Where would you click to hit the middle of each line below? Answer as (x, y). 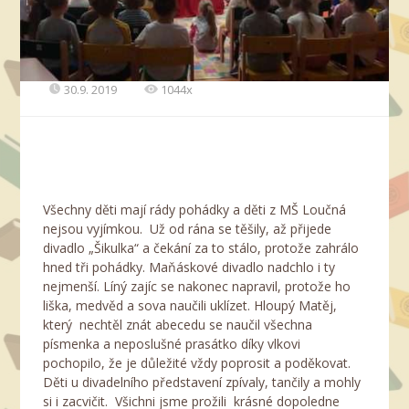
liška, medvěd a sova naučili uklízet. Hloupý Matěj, (190, 306)
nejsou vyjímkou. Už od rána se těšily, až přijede (188, 229)
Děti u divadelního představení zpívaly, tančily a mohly (202, 383)
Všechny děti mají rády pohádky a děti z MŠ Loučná (195, 210)
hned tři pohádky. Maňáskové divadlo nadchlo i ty (189, 267)
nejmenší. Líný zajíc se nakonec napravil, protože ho (197, 287)
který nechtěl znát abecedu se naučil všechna (178, 325)
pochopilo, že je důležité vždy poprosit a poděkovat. (197, 363)
